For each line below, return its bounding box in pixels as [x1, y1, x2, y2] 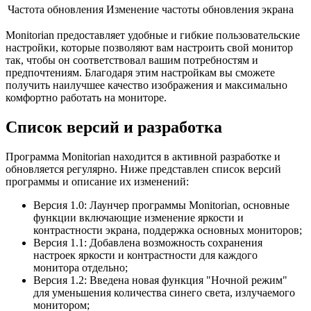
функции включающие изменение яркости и [33, 212, 244, 224]
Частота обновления [8, 3, 103, 16]
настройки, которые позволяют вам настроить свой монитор [6, 42, 293, 54]
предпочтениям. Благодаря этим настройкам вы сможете [6, 67, 275, 79]
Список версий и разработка [6, 118, 222, 137]
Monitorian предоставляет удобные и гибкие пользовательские [6, 29, 300, 42]
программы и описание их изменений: [6, 176, 189, 188]
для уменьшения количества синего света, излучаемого [33, 287, 295, 299]
